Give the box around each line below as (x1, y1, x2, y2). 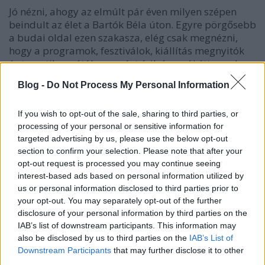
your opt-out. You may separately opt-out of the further (18, 196, 222, 205)
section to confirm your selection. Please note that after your (18, 146, 243, 156)
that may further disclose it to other (111, 245, 244, 255)
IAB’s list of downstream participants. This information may (18, 221, 236, 230)
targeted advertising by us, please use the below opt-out (18, 134, 228, 143)
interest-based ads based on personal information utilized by (18, 171, 244, 180)
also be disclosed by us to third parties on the (18, 233, 189, 243)
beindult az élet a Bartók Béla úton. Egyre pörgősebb (9, 18, 256, 32)
